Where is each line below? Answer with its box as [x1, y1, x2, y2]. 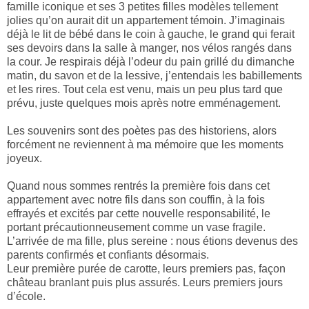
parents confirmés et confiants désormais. [7, 249, 209, 261]
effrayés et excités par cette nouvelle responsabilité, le [7, 208, 270, 220]
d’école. [7, 290, 46, 303]
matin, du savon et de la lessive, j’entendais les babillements [7, 70, 302, 82]
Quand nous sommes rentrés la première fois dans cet [7, 180, 270, 192]
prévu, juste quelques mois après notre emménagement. [7, 97, 281, 110]
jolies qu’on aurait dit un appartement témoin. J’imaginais [7, 14, 285, 27]
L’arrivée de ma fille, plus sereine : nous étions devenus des [7, 235, 298, 248]
